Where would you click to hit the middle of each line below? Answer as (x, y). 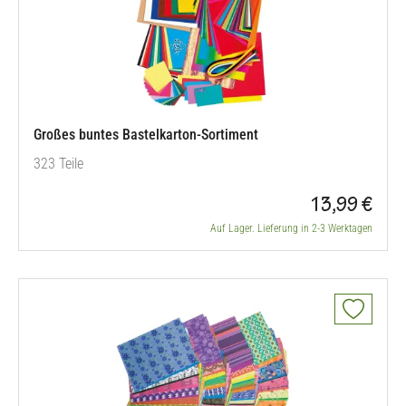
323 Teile (58, 164)
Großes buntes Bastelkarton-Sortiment (146, 135)
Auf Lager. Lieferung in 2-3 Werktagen (291, 228)
